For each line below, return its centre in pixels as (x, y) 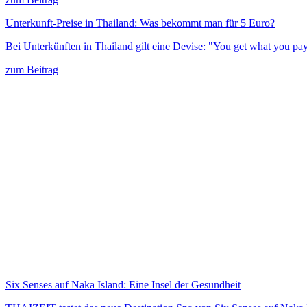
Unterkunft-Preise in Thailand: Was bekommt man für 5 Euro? (140, 23)
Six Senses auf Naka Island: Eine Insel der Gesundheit (123, 284)
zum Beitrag (32, 69)
